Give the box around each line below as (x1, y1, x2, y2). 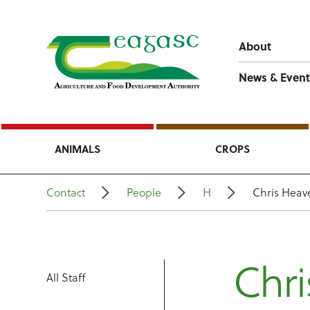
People (127, 184, 162, 200)
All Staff (46, 269, 86, 285)
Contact (46, 184, 86, 200)
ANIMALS (55, 141, 100, 156)
